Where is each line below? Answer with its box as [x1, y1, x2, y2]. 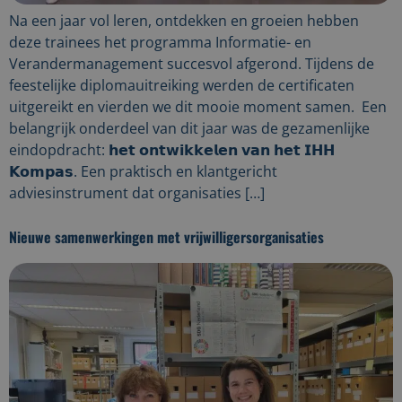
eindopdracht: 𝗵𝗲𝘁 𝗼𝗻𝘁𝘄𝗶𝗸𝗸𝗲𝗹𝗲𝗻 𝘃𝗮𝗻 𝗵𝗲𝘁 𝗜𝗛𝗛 [9, 139, 335, 160]
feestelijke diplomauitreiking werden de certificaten [9, 74, 354, 95]
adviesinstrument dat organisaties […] [9, 182, 265, 203]
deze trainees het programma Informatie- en [9, 31, 311, 52]
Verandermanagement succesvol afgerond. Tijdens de [9, 53, 374, 74]
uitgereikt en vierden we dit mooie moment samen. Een [9, 96, 387, 117]
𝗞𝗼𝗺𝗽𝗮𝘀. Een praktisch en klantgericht [9, 161, 277, 181]
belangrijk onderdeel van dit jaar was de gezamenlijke [9, 118, 370, 138]
